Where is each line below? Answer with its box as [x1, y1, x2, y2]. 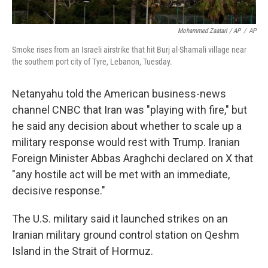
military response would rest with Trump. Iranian [12, 136, 240, 148]
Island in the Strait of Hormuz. [12, 245, 153, 257]
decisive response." [12, 184, 105, 197]
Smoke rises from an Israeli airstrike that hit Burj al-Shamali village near [12, 45, 246, 54]
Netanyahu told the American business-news [12, 87, 226, 100]
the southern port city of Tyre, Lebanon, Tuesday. [12, 57, 172, 66]
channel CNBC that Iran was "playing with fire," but [12, 103, 247, 116]
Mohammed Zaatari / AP [178, 27, 240, 35]
